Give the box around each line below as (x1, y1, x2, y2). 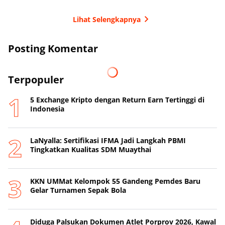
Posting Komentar (8, 42, 98, 56)
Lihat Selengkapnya (72, 14, 141, 24)
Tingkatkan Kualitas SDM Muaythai (30, 145, 151, 155)
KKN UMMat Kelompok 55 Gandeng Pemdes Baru (30, 176, 200, 186)
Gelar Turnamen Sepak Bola (30, 185, 126, 195)
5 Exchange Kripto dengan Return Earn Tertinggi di (30, 95, 204, 105)
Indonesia (30, 104, 64, 114)
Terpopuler (8, 73, 64, 87)
